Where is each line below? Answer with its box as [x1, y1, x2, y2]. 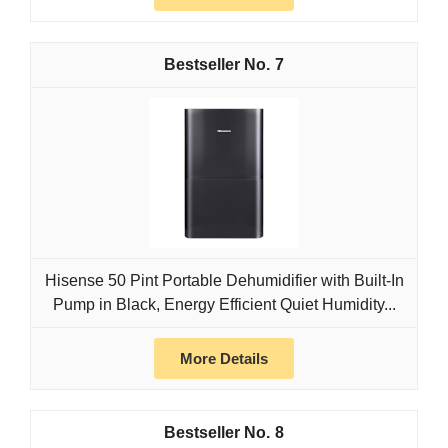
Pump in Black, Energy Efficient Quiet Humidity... [52, 296, 396, 314]
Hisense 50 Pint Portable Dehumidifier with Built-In [44, 272, 404, 290]
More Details [180, 350, 268, 368]
